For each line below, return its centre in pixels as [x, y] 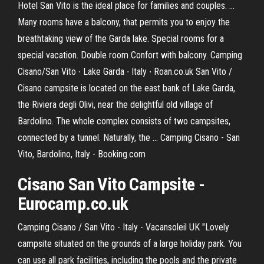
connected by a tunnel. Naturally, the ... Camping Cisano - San [129, 138]
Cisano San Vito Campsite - [111, 184]
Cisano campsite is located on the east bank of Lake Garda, [126, 88]
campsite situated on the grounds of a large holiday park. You [130, 244]
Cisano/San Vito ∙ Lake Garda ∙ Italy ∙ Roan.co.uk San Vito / [125, 72]
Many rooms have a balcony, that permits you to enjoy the [124, 22]
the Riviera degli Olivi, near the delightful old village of [115, 105]
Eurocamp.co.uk [73, 204]
